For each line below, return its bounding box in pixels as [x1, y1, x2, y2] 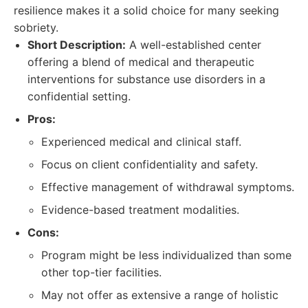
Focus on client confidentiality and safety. [41, 157, 258, 171]
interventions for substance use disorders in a [27, 72, 265, 86]
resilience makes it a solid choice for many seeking [14, 3, 279, 17]
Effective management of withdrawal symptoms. [41, 180, 294, 194]
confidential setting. [27, 89, 131, 103]
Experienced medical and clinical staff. [41, 135, 241, 148]
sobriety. [14, 21, 58, 34]
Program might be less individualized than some [41, 248, 291, 262]
